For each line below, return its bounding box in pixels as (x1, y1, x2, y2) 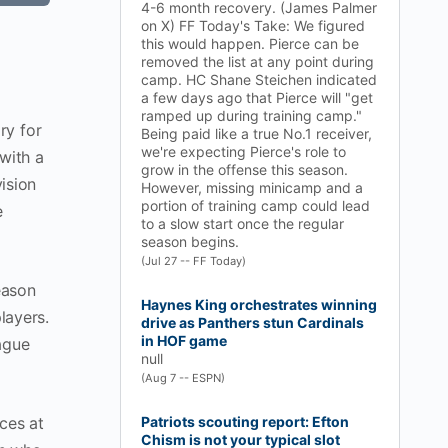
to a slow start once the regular (141, 215, 344, 232)
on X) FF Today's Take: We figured (141, 17, 365, 34)
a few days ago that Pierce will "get (141, 89, 373, 106)
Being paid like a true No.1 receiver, (141, 125, 372, 142)
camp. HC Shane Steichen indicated (141, 71, 377, 88)
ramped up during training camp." (141, 107, 362, 124)
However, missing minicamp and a (141, 179, 363, 196)
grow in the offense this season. (141, 161, 348, 178)
